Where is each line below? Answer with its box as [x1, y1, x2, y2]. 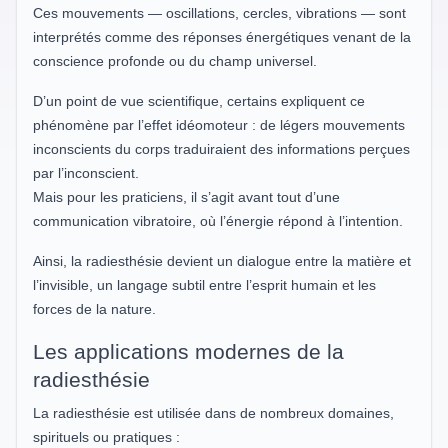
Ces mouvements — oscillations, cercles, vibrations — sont [33, 4, 406, 21]
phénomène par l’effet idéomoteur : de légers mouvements [33, 116, 405, 133]
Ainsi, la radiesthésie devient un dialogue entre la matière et [33, 252, 411, 269]
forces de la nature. [33, 300, 156, 317]
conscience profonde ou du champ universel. [33, 52, 317, 69]
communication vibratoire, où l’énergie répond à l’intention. [33, 212, 403, 229]
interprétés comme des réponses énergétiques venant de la [33, 28, 411, 45]
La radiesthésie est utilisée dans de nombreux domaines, [33, 404, 394, 421]
